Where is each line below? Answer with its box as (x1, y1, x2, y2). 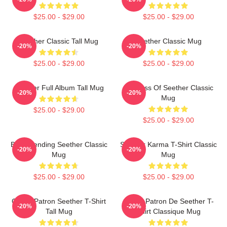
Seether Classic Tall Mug (19, 37, 98, 45)
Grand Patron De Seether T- (123, 197, 214, 205)
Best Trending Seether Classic (10, 140, 107, 148)
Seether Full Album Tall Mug (14, 84, 104, 92)
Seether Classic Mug (135, 37, 202, 45)
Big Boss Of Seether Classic (123, 84, 213, 92)
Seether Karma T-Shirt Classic (120, 140, 217, 148)
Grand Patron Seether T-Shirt (12, 197, 106, 205)
